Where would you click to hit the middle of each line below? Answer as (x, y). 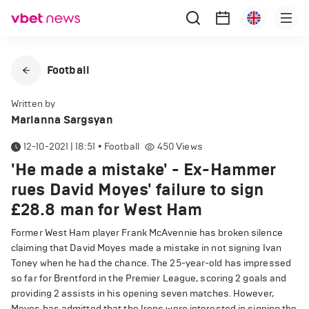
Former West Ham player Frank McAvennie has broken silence (147, 233)
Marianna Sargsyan (62, 120)
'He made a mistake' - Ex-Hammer (144, 170)
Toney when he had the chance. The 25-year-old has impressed (151, 263)
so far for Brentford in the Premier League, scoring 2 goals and (149, 278)
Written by (33, 104)
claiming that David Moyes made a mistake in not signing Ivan (147, 248)
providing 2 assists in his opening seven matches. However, (142, 293)
